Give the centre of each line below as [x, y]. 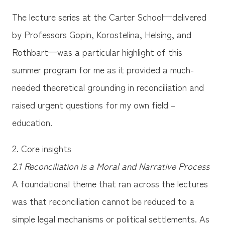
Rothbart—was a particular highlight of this [97, 51]
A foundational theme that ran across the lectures [110, 184]
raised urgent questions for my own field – [93, 104]
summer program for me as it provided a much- [103, 69]
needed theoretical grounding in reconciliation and [108, 87]
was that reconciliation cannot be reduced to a [103, 201]
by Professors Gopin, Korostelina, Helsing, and [101, 34]
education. [33, 122]
